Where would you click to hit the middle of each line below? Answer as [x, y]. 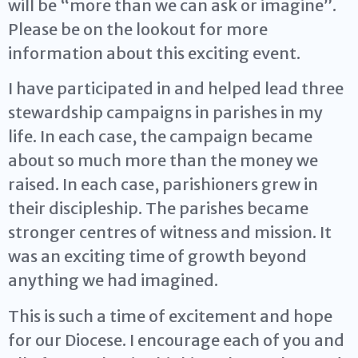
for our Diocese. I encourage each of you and [176, 340]
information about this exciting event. [154, 53]
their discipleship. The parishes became [158, 209]
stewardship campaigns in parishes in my [165, 113]
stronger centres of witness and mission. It [170, 233]
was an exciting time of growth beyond [157, 257]
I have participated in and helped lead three [176, 89]
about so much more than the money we [163, 161]
